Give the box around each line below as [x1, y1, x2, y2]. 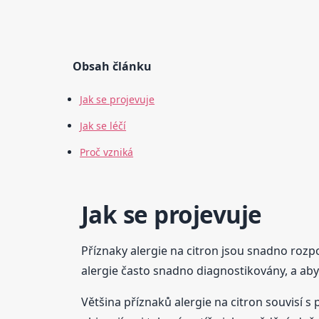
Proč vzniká [80, 145, 134, 159]
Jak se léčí [80, 119, 127, 133]
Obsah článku [73, 58, 152, 75]
